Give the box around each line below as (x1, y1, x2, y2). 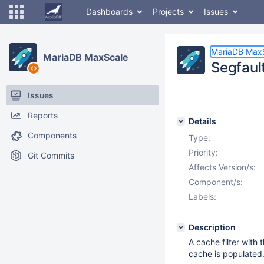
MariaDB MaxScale (43, 51, 128, 63)
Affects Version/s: (189, 162, 256, 172)
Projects (153, 6, 184, 16)
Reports (28, 110, 58, 120)
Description (189, 222, 236, 232)
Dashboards (86, 6, 133, 16)
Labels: (189, 192, 216, 202)
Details (189, 116, 216, 126)
